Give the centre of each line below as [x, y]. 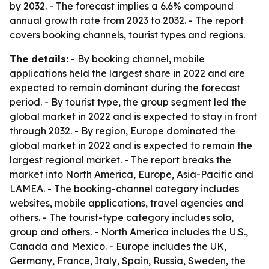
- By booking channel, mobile [137, 59]
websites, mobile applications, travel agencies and [127, 203]
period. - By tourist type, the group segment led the [128, 102]
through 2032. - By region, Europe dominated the [122, 131]
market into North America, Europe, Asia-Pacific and [131, 174]
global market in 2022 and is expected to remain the [131, 145]
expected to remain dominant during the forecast [125, 88]
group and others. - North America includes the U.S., [129, 232]
